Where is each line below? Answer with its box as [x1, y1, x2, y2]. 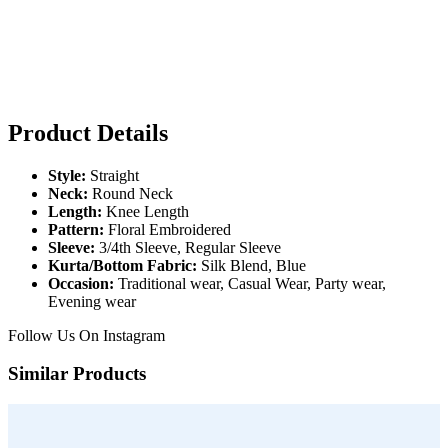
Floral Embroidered [104, 220, 231, 238]
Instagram [103, 326, 165, 344]
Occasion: [48, 274, 114, 292]
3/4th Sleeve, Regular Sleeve [95, 238, 281, 256]
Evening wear [48, 292, 136, 310]
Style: [48, 166, 86, 184]
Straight [86, 166, 139, 184]
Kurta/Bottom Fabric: [48, 256, 197, 274]
